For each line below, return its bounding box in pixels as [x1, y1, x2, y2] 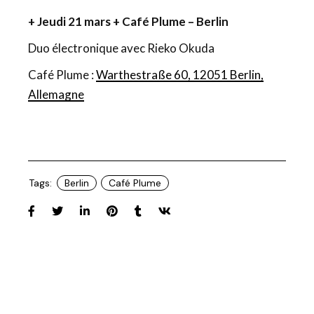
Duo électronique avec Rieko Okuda [28, 41, 215, 55]
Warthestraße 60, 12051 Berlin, [96, 67, 264, 82]
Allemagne [28, 87, 85, 102]
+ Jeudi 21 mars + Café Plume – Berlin [28, 14, 229, 29]
